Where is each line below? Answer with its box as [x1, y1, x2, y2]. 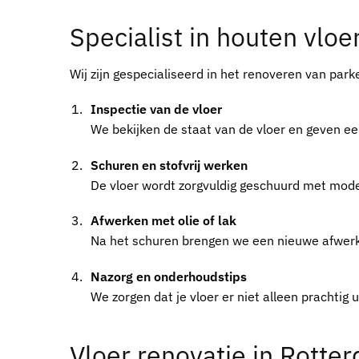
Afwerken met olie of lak [91, 212, 236, 229]
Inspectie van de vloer [91, 101, 222, 118]
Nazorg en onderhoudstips [91, 268, 247, 284]
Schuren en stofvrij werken [91, 156, 248, 173]
